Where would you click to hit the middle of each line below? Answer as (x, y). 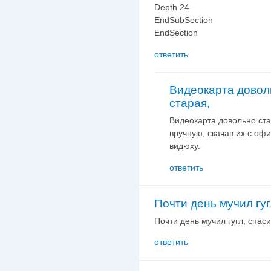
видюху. (185, 146)
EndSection (176, 33)
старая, (190, 103)
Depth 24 (172, 8)
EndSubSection (184, 20)
